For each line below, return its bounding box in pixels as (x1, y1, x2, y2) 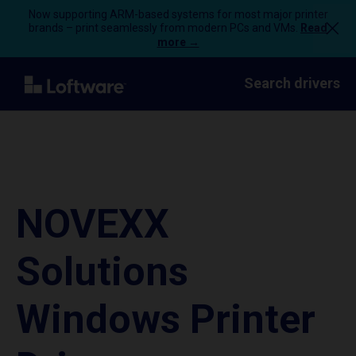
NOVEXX (16, 201, 169, 247)
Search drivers (244, 75, 340, 91)
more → (157, 36, 199, 48)
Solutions (16, 249, 188, 295)
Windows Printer (16, 296, 315, 342)
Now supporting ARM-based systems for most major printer (28, 8, 328, 21)
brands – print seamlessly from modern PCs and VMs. (29, 21, 300, 34)
